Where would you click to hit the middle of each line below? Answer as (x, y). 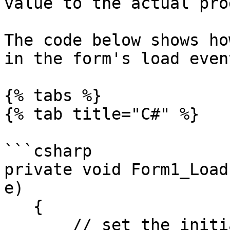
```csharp (48, 151)
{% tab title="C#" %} (102, 114)
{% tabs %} (53, 95)
